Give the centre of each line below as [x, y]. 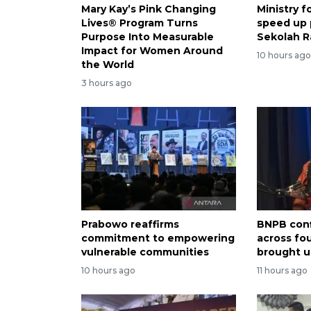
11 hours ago [283, 270]
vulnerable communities [145, 252]
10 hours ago [108, 270]
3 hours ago [107, 83]
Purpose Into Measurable [148, 37]
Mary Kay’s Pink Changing [149, 9]
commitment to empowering [158, 238]
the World [108, 65]
